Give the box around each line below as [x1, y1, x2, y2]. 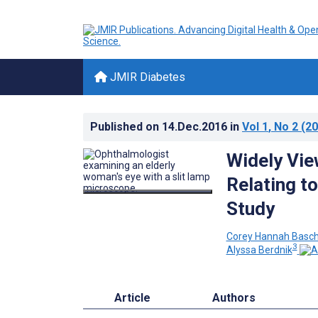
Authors [212, 291, 256, 305]
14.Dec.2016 [162, 120, 230, 133]
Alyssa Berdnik [226, 244, 292, 256]
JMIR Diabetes [107, 70, 185, 84]
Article [114, 291, 150, 305]
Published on [90, 120, 162, 133]
